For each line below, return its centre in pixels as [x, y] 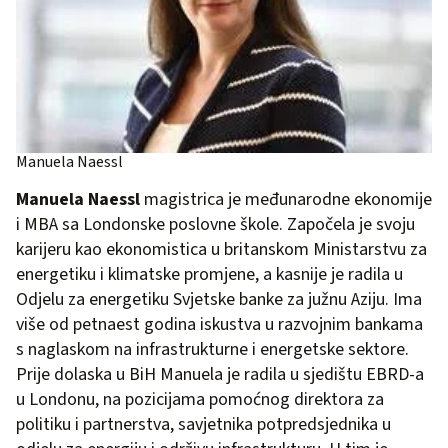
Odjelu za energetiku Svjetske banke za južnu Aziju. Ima [219, 299]
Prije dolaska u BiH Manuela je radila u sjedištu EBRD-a [220, 374]
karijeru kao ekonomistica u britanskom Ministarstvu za [221, 249]
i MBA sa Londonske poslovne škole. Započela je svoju [215, 224]
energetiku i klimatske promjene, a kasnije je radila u [209, 274]
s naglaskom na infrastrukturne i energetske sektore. [212, 349]
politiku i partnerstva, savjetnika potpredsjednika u [203, 424]
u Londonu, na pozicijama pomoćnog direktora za [200, 399]
